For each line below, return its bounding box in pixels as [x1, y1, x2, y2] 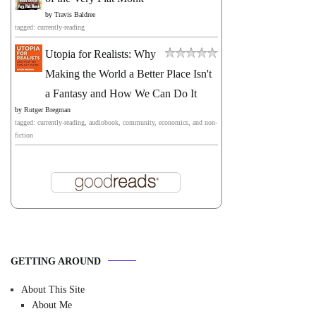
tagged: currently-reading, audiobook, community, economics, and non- [15, 118, 217, 126]
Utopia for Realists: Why [45, 47, 156, 60]
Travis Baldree [54, 10, 95, 18]
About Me [32, 299, 72, 310]
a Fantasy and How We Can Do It [45, 87, 197, 99]
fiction [15, 130, 33, 139]
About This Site [21, 284, 85, 295]
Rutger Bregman [24, 105, 71, 114]
